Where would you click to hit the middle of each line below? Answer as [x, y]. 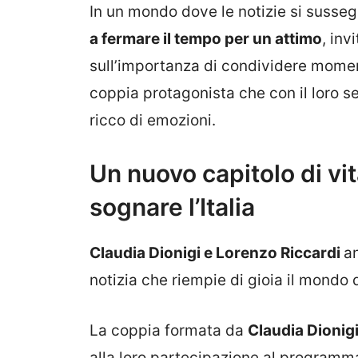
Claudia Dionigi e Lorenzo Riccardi [217, 253]
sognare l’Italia [172, 207]
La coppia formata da [169, 330]
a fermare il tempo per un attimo [206, 38]
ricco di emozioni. [153, 120]
